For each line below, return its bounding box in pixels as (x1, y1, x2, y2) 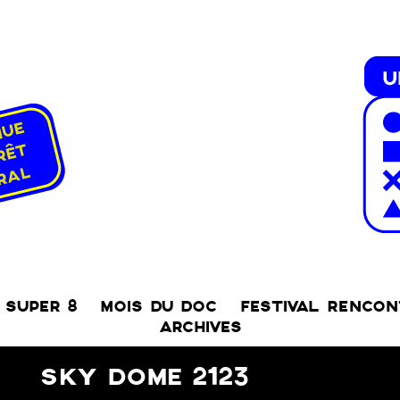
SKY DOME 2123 (40, 361, 249, 394)
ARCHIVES (158, 317, 242, 337)
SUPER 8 (5, 296, 77, 317)
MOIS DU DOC (100, 296, 217, 317)
